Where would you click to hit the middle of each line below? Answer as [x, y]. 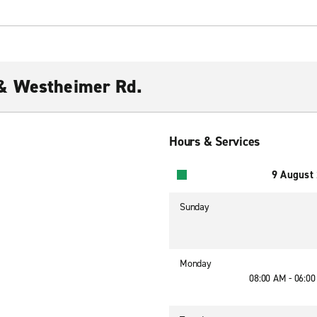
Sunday [195, 207]
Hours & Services [214, 142]
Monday [196, 264]
